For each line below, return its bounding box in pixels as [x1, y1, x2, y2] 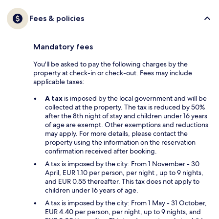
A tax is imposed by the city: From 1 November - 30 [45, 159, 199, 168]
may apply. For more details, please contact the [45, 129, 188, 138]
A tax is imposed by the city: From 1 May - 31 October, [45, 198, 207, 207]
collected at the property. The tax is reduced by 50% [45, 102, 205, 111]
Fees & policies [29, 13, 84, 23]
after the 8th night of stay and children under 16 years [45, 111, 207, 120]
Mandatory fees [33, 42, 93, 51]
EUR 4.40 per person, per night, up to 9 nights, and [45, 207, 201, 216]
